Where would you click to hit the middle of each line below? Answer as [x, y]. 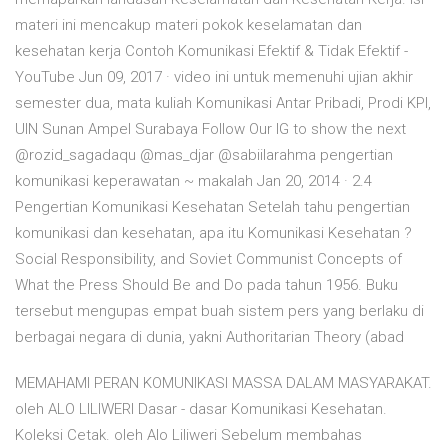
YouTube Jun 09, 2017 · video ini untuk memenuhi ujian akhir [214, 77]
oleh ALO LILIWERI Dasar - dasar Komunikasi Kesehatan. [201, 409]
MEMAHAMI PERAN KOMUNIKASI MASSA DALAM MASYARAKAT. [223, 383]
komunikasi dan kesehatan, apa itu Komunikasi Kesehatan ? [213, 233]
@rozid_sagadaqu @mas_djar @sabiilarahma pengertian [204, 155]
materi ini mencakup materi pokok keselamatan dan [188, 25]
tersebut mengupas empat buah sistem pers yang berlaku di [219, 311]
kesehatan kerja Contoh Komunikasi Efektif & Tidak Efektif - [211, 51]
